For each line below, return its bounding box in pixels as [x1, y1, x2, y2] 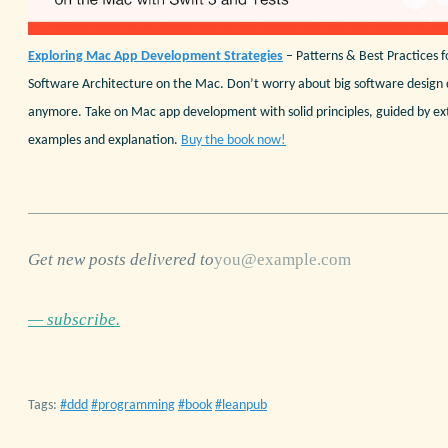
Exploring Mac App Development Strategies [28, 48, 283, 64]
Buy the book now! [181, 132, 286, 148]
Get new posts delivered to [28, 249, 214, 269]
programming [98, 397, 175, 413]
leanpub [222, 397, 267, 413]
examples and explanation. [28, 132, 181, 148]
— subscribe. [28, 310, 120, 330]
